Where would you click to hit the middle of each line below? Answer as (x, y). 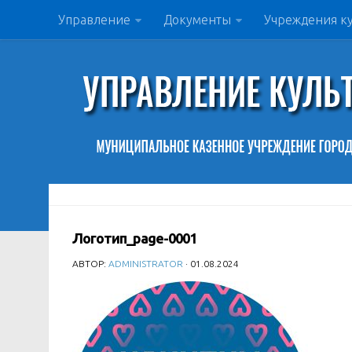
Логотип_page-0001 (134, 238)
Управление (94, 20)
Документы (197, 20)
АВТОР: (90, 264)
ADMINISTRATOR (146, 264)
